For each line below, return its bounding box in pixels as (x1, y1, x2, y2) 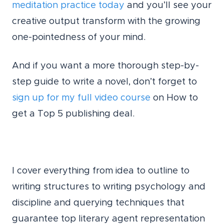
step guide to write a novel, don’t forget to (12, 77, 197, 87)
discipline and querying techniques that (12, 198, 184, 208)
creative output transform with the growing (12, 17, 200, 26)
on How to (150, 93, 198, 103)
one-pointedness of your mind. (12, 33, 145, 42)
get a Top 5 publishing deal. (12, 109, 134, 119)
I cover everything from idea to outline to (12, 166, 189, 176)
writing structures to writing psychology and (12, 182, 205, 192)
